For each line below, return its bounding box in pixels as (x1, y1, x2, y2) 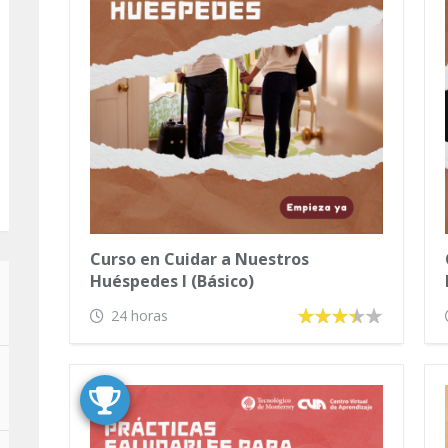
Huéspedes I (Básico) (90, 270, 254, 292)
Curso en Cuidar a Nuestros (90, 248, 309, 270)
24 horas (111, 306, 168, 325)
